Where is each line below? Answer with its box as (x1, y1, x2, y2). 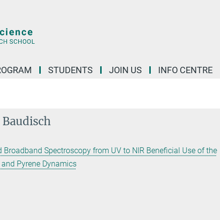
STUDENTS (48, 65, 93, 75)
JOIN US (109, 65, 142, 75)
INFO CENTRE (158, 65, 213, 75)
